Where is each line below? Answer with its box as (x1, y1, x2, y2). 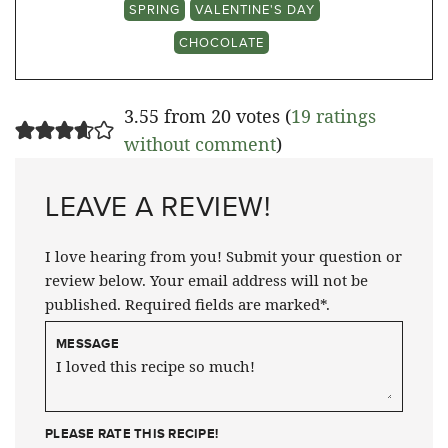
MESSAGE (56, 334, 119, 354)
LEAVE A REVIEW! (45, 186, 271, 227)
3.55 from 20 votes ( (123, 104, 291, 129)
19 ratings (290, 104, 376, 129)
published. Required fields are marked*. (45, 294, 330, 315)
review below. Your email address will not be (45, 270, 368, 291)
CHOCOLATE (179, 33, 264, 52)
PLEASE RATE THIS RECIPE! (45, 424, 219, 444)
